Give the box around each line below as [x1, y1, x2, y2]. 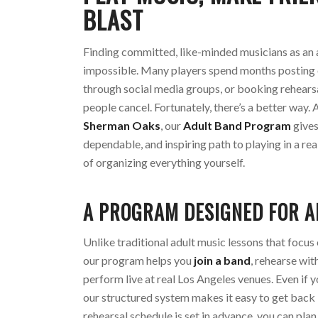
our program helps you [83, 253, 194, 267]
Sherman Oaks [83, 119, 161, 133]
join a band [194, 253, 251, 267]
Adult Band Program [183, 119, 292, 133]
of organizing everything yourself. [83, 155, 246, 170]
